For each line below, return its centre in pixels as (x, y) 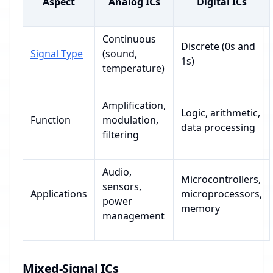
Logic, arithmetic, (221, 113)
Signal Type (57, 54)
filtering (121, 135)
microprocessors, (222, 194)
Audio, (117, 172)
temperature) (133, 69)
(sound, (120, 54)
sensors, (122, 187)
